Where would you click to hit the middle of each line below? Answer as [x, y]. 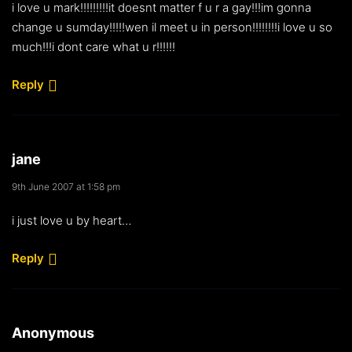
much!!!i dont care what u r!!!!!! [93, 46]
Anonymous [53, 332]
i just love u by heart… [71, 220]
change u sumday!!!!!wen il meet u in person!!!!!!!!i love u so [172, 27]
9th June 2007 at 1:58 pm [66, 186]
